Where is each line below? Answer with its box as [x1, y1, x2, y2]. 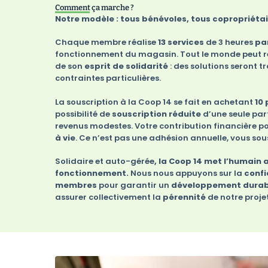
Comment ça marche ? [55, 2, 134, 12]
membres [55, 179, 99, 191]
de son [55, 60, 84, 72]
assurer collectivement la [55, 191, 163, 203]
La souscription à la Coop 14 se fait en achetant [55, 96, 255, 108]
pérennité [163, 191, 208, 203]
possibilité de [55, 108, 112, 120]
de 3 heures [206, 36, 253, 48]
